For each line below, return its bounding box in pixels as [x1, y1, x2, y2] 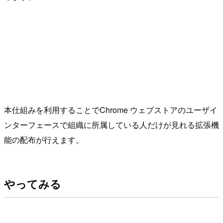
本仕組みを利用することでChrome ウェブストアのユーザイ [4, 104, 218, 116]
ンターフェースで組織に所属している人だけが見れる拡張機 [4, 119, 219, 131]
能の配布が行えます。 [4, 134, 84, 146]
